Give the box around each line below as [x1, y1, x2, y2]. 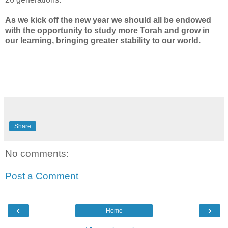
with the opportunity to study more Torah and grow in [5, 26, 210, 35]
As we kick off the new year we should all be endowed [5, 16, 211, 24]
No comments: [5, 148, 69, 159]
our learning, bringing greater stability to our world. [5, 36, 201, 45]
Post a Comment [5, 170, 78, 181]
